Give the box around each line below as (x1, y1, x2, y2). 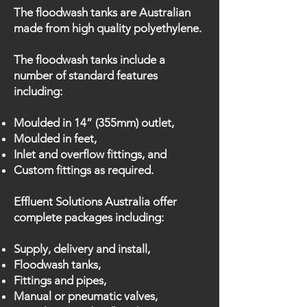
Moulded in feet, (14, 132, 97, 145)
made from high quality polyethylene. (14, 21, 201, 35)
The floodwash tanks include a (14, 53, 165, 66)
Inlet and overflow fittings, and (14, 147, 167, 161)
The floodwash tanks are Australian (14, 5, 191, 19)
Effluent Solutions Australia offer (14, 195, 177, 208)
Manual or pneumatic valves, (14, 289, 158, 303)
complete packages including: (14, 210, 164, 224)
